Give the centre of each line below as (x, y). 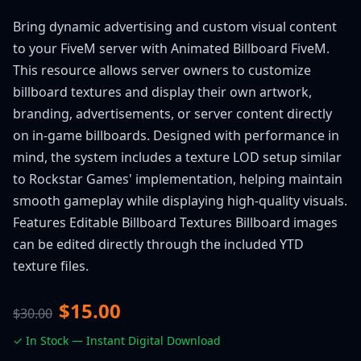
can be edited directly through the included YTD (158, 244)
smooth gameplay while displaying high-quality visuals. (180, 201)
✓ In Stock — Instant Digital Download (117, 340)
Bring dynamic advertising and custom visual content (175, 27)
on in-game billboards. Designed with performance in (176, 135)
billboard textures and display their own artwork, (162, 92)
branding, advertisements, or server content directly (172, 114)
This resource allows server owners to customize (162, 70)
